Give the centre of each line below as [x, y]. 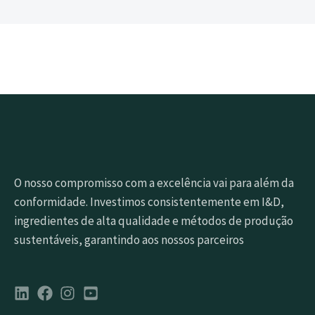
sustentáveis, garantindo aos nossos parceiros [129, 239]
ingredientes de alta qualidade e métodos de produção [154, 220]
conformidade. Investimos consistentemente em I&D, [149, 201]
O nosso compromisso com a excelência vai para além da [154, 182]
